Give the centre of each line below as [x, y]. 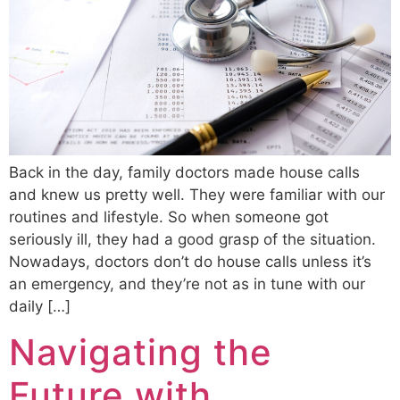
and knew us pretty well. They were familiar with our [197, 195]
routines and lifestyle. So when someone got [169, 217]
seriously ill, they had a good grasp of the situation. [192, 240]
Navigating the [141, 352]
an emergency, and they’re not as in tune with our [187, 284]
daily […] [40, 307]
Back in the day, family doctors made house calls [184, 173]
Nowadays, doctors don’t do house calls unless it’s [190, 262]
